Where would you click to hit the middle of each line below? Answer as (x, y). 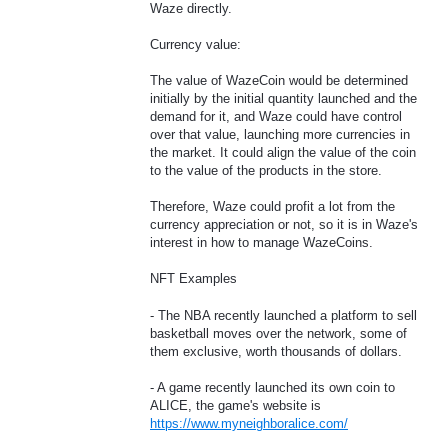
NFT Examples (193, 279)
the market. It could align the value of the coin (283, 153)
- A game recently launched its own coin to (272, 387)
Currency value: (195, 44)
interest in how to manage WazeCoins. (261, 243)
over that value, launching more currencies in (280, 135)
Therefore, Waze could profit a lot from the (272, 207)
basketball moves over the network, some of (278, 333)
